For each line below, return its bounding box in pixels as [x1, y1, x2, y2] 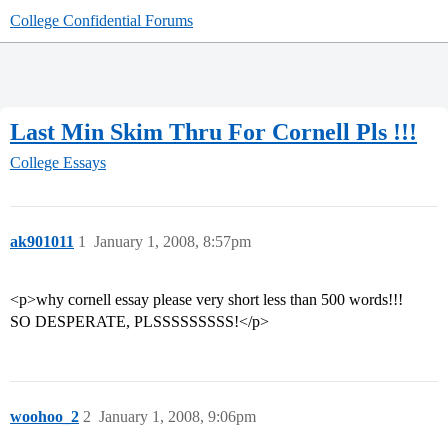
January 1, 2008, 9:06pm [99, 408, 256, 426]
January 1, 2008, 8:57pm [94, 233, 251, 251]
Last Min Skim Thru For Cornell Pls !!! [10, 118, 417, 145]
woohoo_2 [10, 408, 79, 426]
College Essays [10, 154, 106, 172]
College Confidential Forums [10, 12, 193, 29]
